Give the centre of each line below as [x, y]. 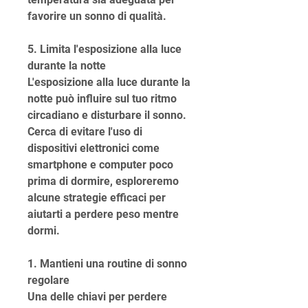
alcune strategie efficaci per [97, 198]
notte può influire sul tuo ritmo [102, 99]
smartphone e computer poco [100, 165]
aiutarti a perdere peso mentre [103, 214]
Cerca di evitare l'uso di [85, 132]
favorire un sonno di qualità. [97, 16]
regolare [48, 280]
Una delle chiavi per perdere [97, 297]
